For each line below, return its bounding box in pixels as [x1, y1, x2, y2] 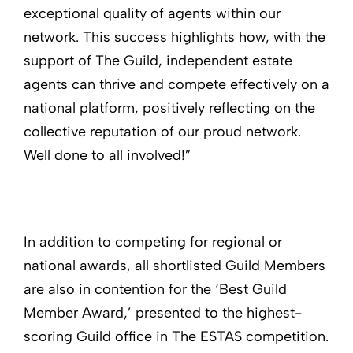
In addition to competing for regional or [24, 233, 282, 251]
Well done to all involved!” [24, 146, 191, 164]
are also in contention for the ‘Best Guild [24, 281, 287, 299]
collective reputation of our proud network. [24, 122, 301, 140]
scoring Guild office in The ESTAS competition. [24, 328, 329, 346]
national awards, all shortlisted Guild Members [24, 257, 325, 275]
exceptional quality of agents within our [24, 4, 281, 22]
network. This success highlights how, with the [24, 28, 325, 46]
